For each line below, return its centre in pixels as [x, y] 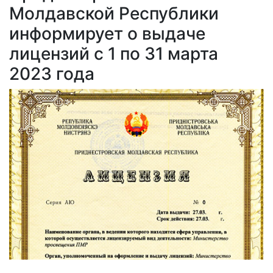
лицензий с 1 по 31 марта [114, 54]
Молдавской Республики [114, 13]
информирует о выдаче [107, 34]
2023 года [52, 74]
